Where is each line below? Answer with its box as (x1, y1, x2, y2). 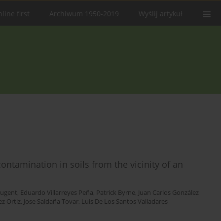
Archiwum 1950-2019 (49, 9, 119, 18)
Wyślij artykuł (139, 9, 183, 18)
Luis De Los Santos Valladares (81, 197, 168, 206)
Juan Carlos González (138, 188, 199, 197)
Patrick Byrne (96, 188, 135, 197)
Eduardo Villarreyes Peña (20, 188, 93, 197)
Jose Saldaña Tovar (24, 197, 78, 206)
